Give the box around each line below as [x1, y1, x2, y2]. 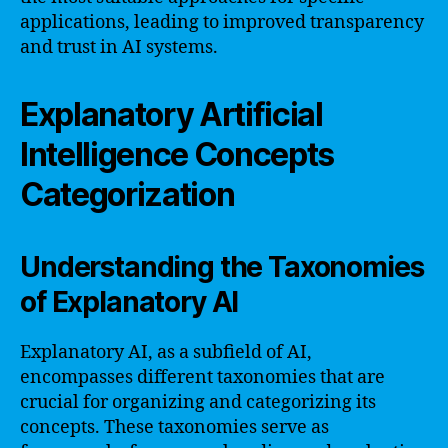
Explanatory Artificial [20, 94, 323, 134]
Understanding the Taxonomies [20, 249, 424, 284]
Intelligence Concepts [20, 134, 335, 174]
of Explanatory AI [20, 284, 239, 319]
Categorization [20, 174, 235, 214]
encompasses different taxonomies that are [20, 365, 385, 389]
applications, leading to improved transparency [20, 10, 424, 34]
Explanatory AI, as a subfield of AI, [20, 340, 312, 364]
